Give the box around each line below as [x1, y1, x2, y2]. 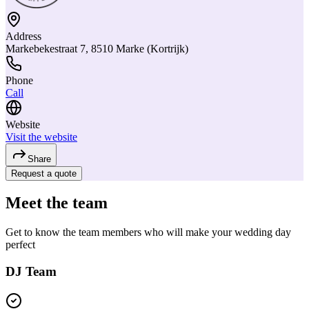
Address [6, 30, 41, 42]
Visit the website [6, 130, 77, 143]
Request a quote [11, 168, 77, 179]
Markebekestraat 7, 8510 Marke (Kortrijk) [6, 42, 188, 54]
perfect [6, 239, 35, 251]
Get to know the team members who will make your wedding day [6, 226, 291, 239]
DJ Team [6, 264, 57, 279]
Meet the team [6, 194, 108, 212]
